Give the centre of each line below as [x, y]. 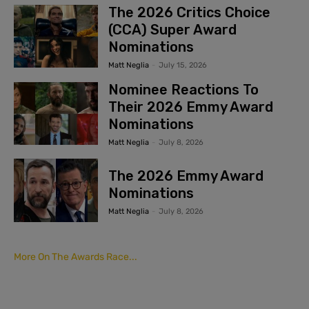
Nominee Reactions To [184, 90]
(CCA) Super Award [173, 30]
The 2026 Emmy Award [186, 176]
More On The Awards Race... [76, 257]
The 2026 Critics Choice [190, 13]
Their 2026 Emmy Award [191, 107]
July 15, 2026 [183, 66]
